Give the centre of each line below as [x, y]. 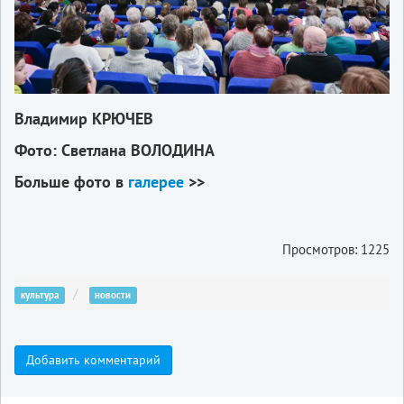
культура [39, 294]
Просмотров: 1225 [336, 249]
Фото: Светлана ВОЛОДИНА [115, 150]
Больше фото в [71, 181]
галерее [156, 181]
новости [113, 294]
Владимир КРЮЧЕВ [84, 118]
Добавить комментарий [93, 359]
